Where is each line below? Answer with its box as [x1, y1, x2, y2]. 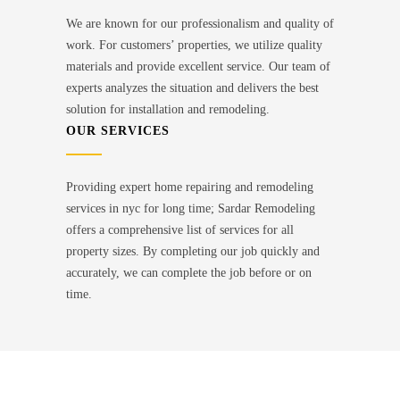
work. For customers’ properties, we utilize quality [66, 38, 322, 53]
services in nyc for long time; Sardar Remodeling [66, 202, 315, 216]
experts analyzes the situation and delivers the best [66, 81, 319, 96]
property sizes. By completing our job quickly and [66, 245, 320, 259]
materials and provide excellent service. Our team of [66, 60, 330, 74]
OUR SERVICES [66, 124, 170, 138]
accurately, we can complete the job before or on [66, 266, 312, 280]
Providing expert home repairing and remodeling [66, 180, 313, 195]
